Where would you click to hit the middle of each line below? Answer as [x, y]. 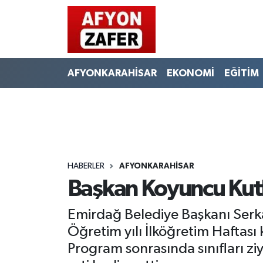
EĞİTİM [241, 73]
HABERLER [86, 166]
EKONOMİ [190, 73]
